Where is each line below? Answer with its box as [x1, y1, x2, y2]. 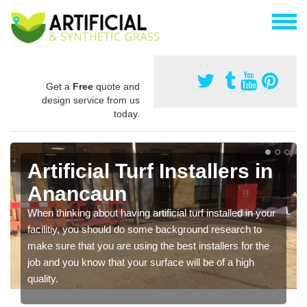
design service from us [42, 94, 140, 106]
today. [114, 108, 140, 119]
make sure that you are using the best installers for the [27, 239, 269, 251]
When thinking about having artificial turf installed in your [27, 206, 275, 219]
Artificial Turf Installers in [27, 159, 273, 182]
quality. [27, 272, 58, 284]
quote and [93, 80, 140, 92]
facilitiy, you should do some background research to [27, 223, 262, 235]
